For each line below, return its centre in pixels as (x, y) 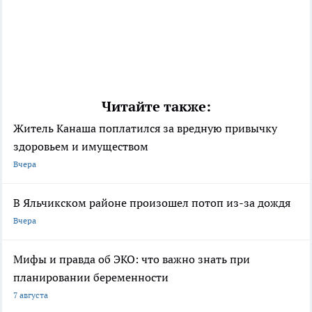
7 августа (31, 295)
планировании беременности (91, 277)
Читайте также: (156, 106)
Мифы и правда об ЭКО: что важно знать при (132, 259)
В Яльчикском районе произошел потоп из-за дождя (152, 202)
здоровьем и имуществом (81, 146)
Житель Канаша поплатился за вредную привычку (145, 128)
